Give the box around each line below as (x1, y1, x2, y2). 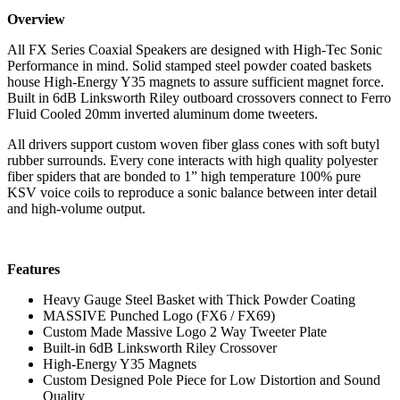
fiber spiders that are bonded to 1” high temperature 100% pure (7, 169, 361, 185)
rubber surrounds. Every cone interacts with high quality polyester (7, 153, 378, 169)
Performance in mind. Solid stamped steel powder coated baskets (7, 58, 371, 74)
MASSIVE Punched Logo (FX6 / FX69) (43, 308, 275, 324)
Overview (7, 12, 65, 28)
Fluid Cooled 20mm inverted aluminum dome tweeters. (7, 106, 318, 122)
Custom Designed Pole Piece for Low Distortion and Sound (43, 372, 380, 388)
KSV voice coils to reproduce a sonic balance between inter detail (7, 185, 377, 201)
